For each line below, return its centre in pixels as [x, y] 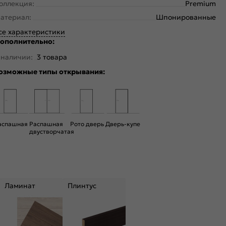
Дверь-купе [123, 124]
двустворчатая [52, 132]
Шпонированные [186, 17]
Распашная [46, 124]
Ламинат [20, 186]
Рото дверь [87, 124]
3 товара [52, 57]
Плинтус [82, 186]
